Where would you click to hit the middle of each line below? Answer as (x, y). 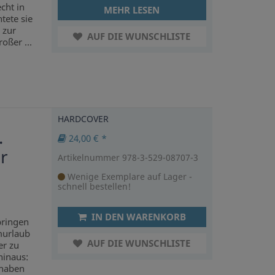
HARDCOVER (83, 118)
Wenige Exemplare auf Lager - (128, 176)
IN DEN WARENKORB (137, 216)
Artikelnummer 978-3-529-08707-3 (128, 157)
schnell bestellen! (94, 186)
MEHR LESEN (132, 10)
